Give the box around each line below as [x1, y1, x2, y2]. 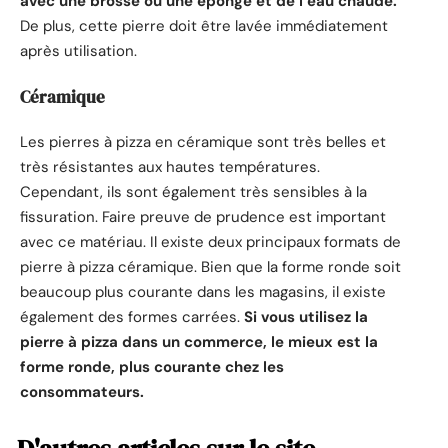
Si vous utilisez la [240, 307, 368, 328]
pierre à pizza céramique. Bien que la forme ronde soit [20, 257, 401, 278]
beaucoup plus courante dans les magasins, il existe [20, 282, 386, 303]
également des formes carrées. [20, 307, 240, 328]
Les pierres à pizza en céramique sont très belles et [20, 132, 386, 153]
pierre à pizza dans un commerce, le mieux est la [20, 332, 378, 353]
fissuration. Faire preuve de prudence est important [20, 207, 386, 228]
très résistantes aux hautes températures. [20, 157, 320, 178]
